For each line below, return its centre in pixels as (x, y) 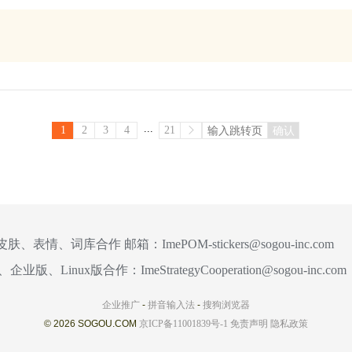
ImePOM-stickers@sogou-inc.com (248, 244)
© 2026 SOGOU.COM (92, 324)
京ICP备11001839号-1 (183, 324)
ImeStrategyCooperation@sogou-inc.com (243, 270)
